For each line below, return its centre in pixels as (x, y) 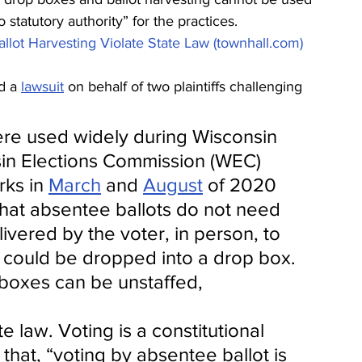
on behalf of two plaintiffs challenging (185, 86)
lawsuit (42, 86)
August (173, 184)
